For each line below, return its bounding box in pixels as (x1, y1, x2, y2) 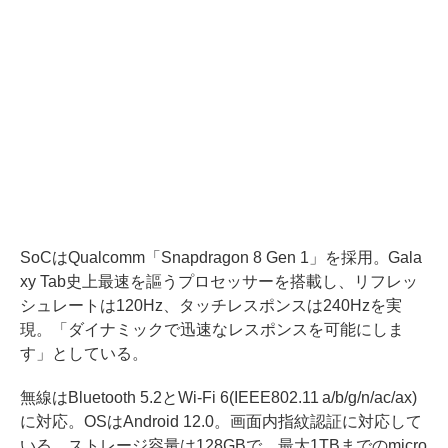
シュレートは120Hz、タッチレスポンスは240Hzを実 (20, 297, 402, 315)
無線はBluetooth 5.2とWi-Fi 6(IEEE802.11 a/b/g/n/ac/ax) (20, 389, 418, 407)
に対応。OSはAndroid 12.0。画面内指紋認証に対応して (20, 413, 422, 431)
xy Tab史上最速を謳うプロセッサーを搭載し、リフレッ (20, 273, 418, 291)
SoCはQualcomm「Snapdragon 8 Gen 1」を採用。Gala (20, 249, 423, 267)
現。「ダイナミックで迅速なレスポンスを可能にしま (20, 321, 404, 339)
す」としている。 (20, 345, 148, 363)
